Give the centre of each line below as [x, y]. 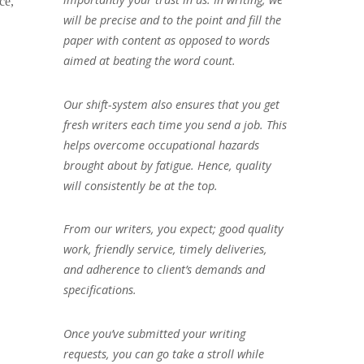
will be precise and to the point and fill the [172, 19]
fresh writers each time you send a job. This [175, 124]
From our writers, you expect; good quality [173, 229]
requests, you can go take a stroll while [163, 354]
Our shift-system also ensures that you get [171, 104]
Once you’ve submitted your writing [154, 334]
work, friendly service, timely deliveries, [165, 249]
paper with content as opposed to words [166, 40]
